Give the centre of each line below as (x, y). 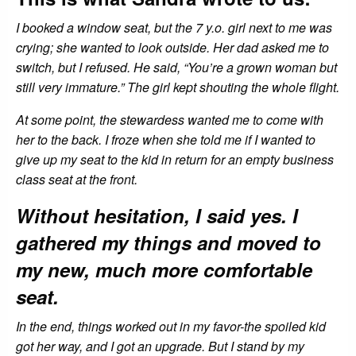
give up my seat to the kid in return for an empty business (175, 159)
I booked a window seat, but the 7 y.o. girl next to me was (174, 27)
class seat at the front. (77, 179)
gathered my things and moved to (168, 242)
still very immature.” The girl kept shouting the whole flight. (178, 87)
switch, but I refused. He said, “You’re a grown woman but (176, 67)
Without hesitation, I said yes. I (157, 215)
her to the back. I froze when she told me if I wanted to (166, 139)
